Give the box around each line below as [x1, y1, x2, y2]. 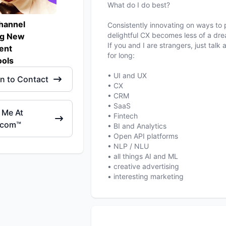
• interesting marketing [107, 172, 184, 181]
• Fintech [107, 111, 138, 120]
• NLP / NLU [107, 142, 149, 150]
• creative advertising [107, 162, 180, 171]
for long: [107, 51, 135, 60]
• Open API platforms [107, 132, 179, 140]
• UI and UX [107, 71, 147, 80]
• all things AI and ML [107, 152, 179, 160]
